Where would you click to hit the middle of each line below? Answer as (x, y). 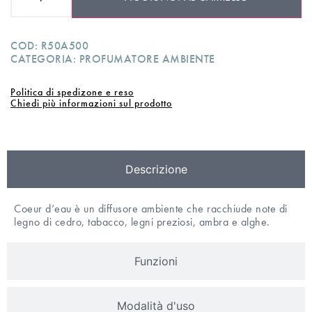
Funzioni (156, 262)
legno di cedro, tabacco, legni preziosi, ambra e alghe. (142, 222)
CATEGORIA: (45, 59)
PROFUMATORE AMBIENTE (147, 59)
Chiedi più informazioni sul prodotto (91, 103)
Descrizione (156, 170)
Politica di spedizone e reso (72, 92)
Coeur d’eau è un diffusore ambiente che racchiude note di (151, 209)
